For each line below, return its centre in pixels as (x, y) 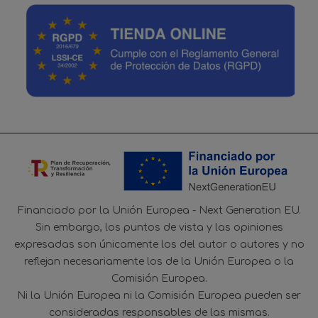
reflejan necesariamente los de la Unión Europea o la (159, 261)
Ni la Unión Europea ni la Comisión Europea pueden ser (159, 295)
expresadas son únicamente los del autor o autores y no (159, 244)
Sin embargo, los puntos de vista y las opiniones (159, 227)
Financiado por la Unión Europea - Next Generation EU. (159, 210)
